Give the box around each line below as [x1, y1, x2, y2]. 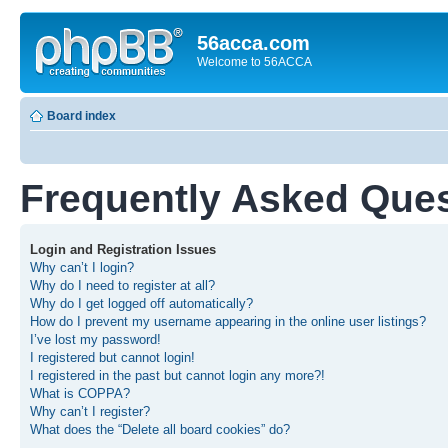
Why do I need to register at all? [30, 277, 215, 293]
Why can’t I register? [30, 403, 150, 419]
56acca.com [197, 32, 310, 54]
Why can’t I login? [30, 259, 134, 275]
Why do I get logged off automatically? [30, 295, 253, 311]
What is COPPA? [30, 385, 130, 401]
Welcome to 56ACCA [197, 55, 312, 69]
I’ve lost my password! [30, 331, 161, 347]
